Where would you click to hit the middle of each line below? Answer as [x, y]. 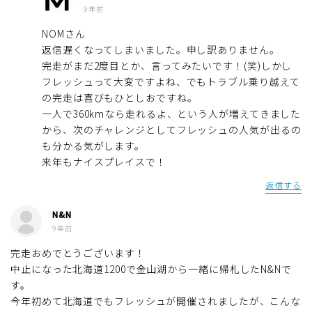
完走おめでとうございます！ [78, 252]
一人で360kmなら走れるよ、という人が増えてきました [172, 113]
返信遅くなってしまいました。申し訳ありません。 [161, 49]
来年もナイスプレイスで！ [104, 161]
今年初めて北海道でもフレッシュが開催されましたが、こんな [156, 301]
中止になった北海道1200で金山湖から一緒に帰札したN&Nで [151, 268]
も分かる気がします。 [93, 145]
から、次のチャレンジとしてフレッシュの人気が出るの [172, 129]
